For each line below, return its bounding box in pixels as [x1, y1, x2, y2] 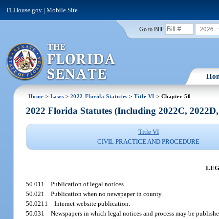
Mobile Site [46, 6, 78, 14]
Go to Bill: [139, 26, 164, 32]
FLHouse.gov [6, 6, 43, 14]
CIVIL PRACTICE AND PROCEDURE [97, 138, 200, 146]
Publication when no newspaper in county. [51, 190, 163, 198]
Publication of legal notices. [51, 180, 126, 188]
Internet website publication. [54, 200, 131, 208]
